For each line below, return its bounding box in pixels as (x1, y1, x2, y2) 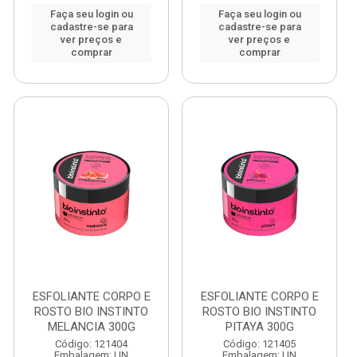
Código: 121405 (223, 338, 296, 350)
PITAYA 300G (225, 320, 294, 334)
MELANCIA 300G (47, 320, 135, 334)
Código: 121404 (55, 338, 127, 350)
